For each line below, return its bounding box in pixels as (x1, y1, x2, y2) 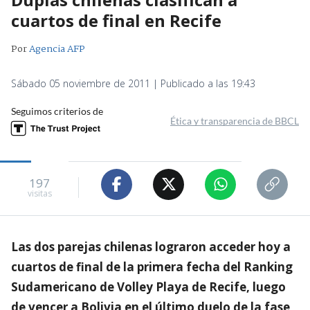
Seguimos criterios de (11, 104, 103, 117)
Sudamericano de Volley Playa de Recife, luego (11, 278, 286, 295)
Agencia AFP (29, 41, 85, 57)
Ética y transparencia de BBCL (170, 114, 299, 127)
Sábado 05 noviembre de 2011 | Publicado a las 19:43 (11, 76, 255, 90)
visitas (27, 188, 52, 200)
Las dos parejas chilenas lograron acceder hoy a (11, 238, 291, 255)
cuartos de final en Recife (11, 8, 221, 32)
